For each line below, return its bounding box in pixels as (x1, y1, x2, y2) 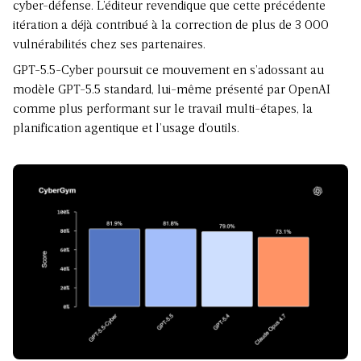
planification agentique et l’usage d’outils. (13, 122, 239, 135)
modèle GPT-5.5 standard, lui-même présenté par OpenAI (13, 83, 330, 97)
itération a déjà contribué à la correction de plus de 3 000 (13, 19, 329, 32)
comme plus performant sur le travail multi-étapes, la (13, 102, 313, 116)
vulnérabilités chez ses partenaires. (13, 38, 205, 52)
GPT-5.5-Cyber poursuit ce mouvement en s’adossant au (13, 64, 324, 77)
